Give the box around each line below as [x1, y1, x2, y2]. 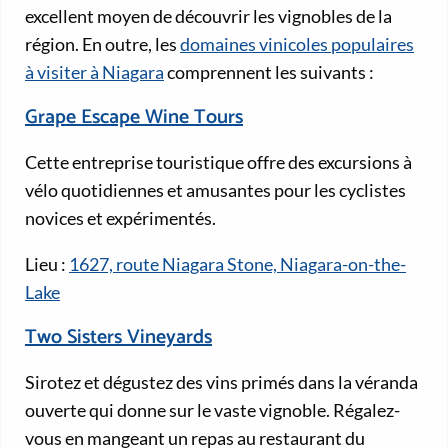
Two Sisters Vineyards [25, 321, 212, 355]
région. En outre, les [25, 33, 180, 56]
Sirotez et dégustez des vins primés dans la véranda [25, 371, 418, 394]
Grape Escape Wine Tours [25, 101, 243, 135]
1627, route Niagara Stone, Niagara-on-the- [69, 253, 406, 276]
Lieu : [25, 253, 69, 276]
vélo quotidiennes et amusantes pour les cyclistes [25, 179, 406, 202]
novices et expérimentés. [25, 207, 216, 230]
